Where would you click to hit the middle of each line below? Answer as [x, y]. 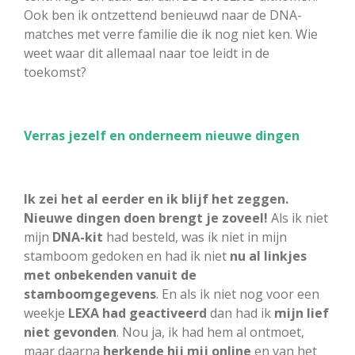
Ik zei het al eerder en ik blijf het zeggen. [156, 198]
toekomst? [55, 72]
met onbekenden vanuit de [110, 275]
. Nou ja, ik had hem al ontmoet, [210, 332]
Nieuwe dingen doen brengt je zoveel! [146, 218]
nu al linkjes [268, 256]
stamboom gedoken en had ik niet [127, 256]
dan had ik [240, 313]
